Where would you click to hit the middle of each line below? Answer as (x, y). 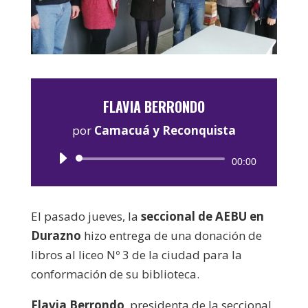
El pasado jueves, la (86, 216)
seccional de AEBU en (202, 216)
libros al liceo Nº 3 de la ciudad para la (136, 254)
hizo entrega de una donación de (171, 235)
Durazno (56, 235)
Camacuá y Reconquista (165, 130)
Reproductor (187, 160)
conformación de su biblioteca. (115, 274)
